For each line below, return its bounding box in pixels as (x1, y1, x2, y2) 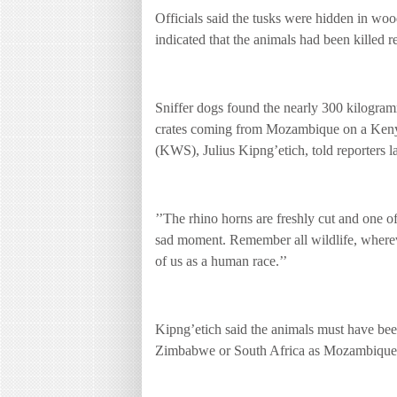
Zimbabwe (155, 342, 215, 358)
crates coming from (155, 121, 266, 136)
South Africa (234, 342, 305, 358)
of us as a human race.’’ (155, 253, 287, 269)
